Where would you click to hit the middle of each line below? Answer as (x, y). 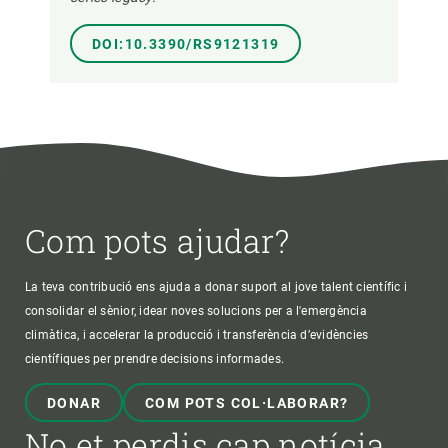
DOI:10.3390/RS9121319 (186, 44)
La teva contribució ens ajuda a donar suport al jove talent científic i (216, 286)
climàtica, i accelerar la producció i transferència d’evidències (197, 334)
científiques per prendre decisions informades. (155, 358)
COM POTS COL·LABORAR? (247, 402)
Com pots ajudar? (157, 240)
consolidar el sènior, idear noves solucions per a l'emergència (196, 310)
